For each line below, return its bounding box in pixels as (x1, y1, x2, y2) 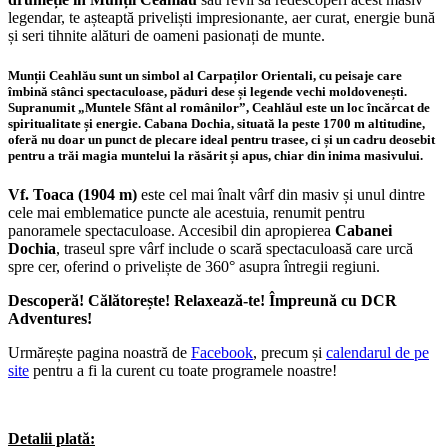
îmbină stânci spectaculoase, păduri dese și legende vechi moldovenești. (8, 83, 407, 99)
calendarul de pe (326, 343, 429, 361)
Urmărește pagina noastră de (8, 343, 191, 361)
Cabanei (335, 221, 392, 239)
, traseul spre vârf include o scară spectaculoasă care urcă (56, 239, 413, 257)
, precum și (253, 343, 326, 361)
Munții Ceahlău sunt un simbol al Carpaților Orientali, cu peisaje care (8, 67, 402, 83)
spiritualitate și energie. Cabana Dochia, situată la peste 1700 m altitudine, (8, 115, 425, 131)
